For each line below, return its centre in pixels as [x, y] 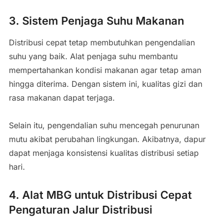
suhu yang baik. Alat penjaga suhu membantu [93, 56]
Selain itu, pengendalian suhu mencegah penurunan [104, 125]
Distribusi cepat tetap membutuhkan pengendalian [102, 42]
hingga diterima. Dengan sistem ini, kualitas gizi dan [105, 84]
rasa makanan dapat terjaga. [62, 97]
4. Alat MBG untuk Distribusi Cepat [100, 195]
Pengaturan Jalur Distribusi [80, 209]
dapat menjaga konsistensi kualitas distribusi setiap [104, 153]
